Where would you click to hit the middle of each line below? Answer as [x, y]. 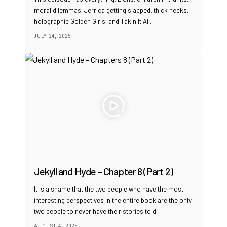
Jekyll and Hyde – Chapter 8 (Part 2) [103, 171]
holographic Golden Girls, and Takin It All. [92, 22]
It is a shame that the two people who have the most [108, 189]
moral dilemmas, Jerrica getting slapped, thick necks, [111, 10]
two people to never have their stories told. [96, 211]
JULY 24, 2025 [52, 36]
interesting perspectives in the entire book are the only [112, 200]
